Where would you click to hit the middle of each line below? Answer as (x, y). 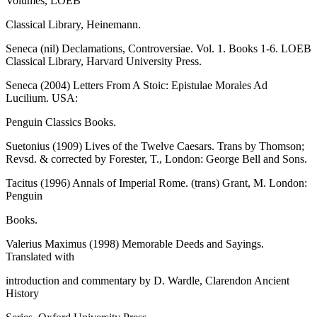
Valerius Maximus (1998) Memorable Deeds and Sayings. (135, 244)
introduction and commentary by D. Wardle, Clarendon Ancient (148, 281)
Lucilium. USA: (42, 98)
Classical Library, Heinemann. (73, 25)
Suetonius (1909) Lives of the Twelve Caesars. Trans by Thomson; (155, 146)
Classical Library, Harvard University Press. (104, 62)
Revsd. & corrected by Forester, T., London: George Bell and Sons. (156, 159)
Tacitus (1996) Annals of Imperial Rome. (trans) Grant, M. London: (156, 183)
